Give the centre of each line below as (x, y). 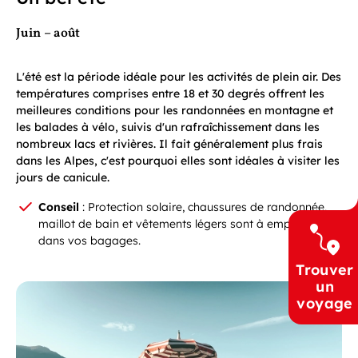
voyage (325, 303)
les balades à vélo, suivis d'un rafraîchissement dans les (168, 127)
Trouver (325, 269)
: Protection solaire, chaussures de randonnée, (203, 207)
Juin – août (48, 33)
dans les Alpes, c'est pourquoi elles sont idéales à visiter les (178, 160)
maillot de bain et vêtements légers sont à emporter (177, 223)
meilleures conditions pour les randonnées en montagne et (175, 110)
